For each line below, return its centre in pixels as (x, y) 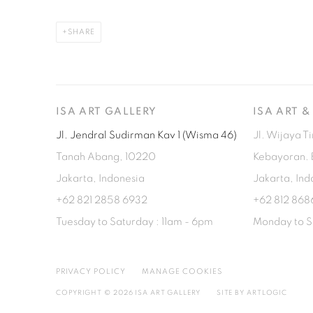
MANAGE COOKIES (182, 271)
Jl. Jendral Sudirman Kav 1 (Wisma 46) (146, 135)
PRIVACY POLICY (91, 271)
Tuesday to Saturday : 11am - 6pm (134, 221)
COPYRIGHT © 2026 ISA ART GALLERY (128, 292)
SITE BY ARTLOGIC (252, 292)
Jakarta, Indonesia (101, 178)
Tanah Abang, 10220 (106, 156)
